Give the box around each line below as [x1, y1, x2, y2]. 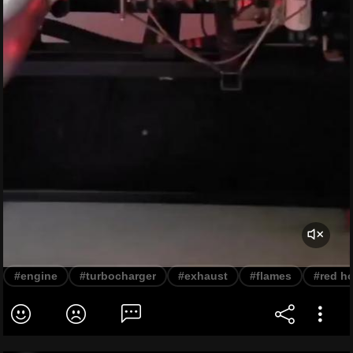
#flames [250, 269, 292, 282]
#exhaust [178, 269, 228, 282]
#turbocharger [80, 269, 156, 282]
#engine [14, 269, 58, 282]
